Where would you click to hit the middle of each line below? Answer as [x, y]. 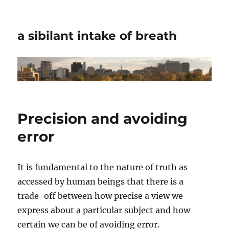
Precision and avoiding [103, 119]
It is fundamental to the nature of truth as [103, 167]
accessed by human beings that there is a [101, 182]
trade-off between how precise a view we [100, 196]
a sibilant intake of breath [97, 36]
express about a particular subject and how [104, 210]
